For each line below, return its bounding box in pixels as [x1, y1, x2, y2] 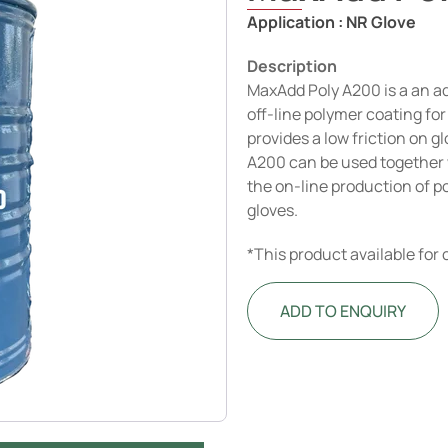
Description [247, 55, 338, 77]
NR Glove [346, 11, 417, 33]
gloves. [247, 199, 299, 221]
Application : [247, 11, 347, 33]
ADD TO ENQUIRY [280, 300, 407, 322]
